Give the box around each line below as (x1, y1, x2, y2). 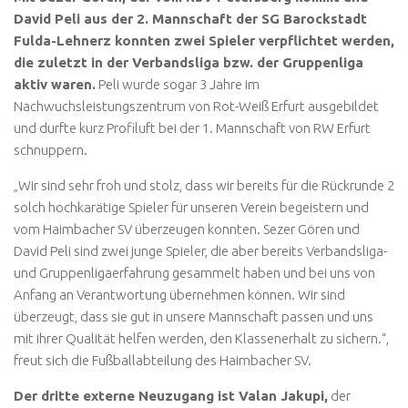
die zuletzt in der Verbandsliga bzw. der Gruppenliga (14, 55, 363, 71)
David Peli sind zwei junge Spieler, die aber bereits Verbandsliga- (14, 243, 387, 260)
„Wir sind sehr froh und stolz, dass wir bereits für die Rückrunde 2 (14, 178, 394, 194)
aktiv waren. (14, 76, 96, 93)
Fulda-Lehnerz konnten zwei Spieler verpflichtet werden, (14, 33, 394, 49)
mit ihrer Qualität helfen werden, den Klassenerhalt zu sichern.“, (14, 331, 389, 347)
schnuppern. (14, 142, 87, 158)
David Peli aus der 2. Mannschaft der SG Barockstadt (14, 11, 367, 27)
